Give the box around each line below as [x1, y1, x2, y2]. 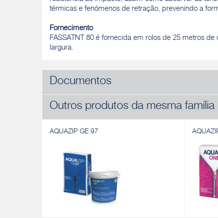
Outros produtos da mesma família [50, 101, 215, 112]
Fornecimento [50, 25, 93, 32]
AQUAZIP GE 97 [50, 128, 98, 135]
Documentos [50, 76, 111, 88]
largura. [50, 44, 73, 52]
